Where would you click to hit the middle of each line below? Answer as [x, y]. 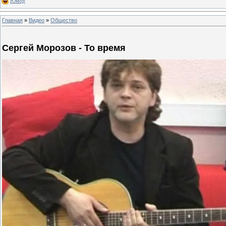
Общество [64, 20]
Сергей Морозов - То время [64, 48]
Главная [12, 20]
